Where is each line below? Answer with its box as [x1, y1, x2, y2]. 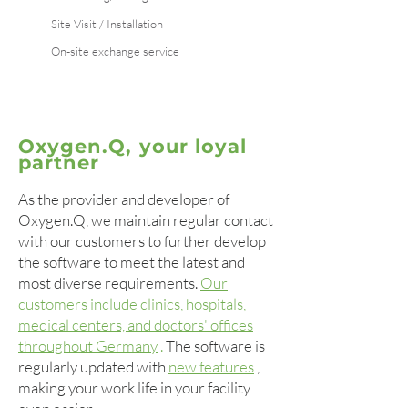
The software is [163, 336, 265, 355]
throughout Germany [18, 336, 158, 355]
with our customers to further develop [18, 231, 266, 250]
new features [168, 357, 254, 376]
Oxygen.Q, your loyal [18, 135, 248, 158]
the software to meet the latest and [18, 252, 245, 271]
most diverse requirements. [18, 273, 200, 292]
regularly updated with [18, 357, 168, 376]
